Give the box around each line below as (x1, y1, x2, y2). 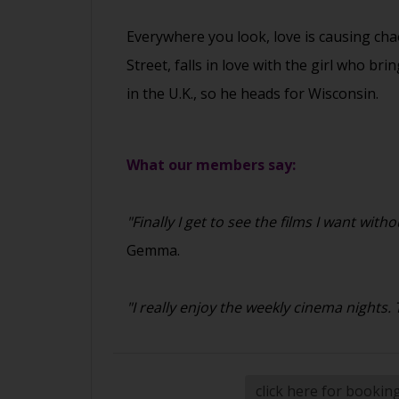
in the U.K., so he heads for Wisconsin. (126, 84, 379, 104)
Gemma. (126, 240, 180, 261)
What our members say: (126, 155, 296, 175)
